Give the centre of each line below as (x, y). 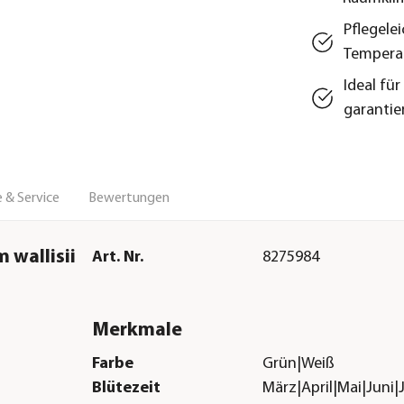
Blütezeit (126, 389)
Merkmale (137, 330)
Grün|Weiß (299, 364)
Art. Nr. (117, 257)
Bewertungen (129, 198)
